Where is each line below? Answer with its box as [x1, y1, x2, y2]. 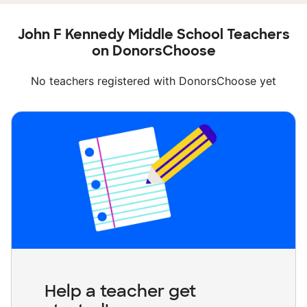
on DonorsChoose [91, 42, 216, 60]
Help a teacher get [45, 280, 196, 302]
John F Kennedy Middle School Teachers [17, 25, 290, 44]
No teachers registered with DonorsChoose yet [31, 74, 276, 88]
